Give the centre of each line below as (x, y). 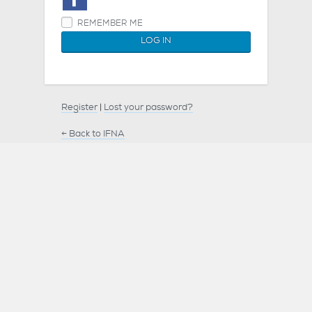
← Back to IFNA (93, 134)
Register (79, 108)
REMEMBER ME (109, 24)
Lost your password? (148, 108)
